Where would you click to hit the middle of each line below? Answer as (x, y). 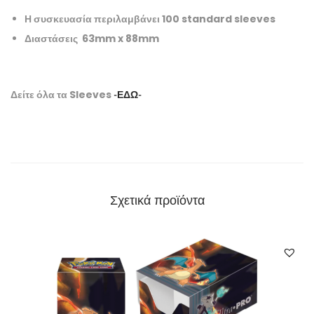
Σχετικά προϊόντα (157, 200)
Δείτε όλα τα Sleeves (62, 95)
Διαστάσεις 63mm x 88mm (92, 39)
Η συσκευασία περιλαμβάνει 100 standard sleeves (150, 19)
